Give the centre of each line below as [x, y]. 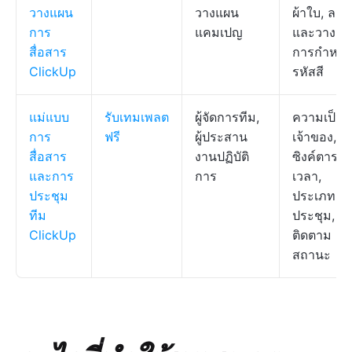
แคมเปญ [219, 32]
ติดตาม [312, 235]
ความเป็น [318, 117]
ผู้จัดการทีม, [227, 117]
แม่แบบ [49, 117]
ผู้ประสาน [221, 137]
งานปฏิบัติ [222, 156]
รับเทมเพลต [137, 117]
